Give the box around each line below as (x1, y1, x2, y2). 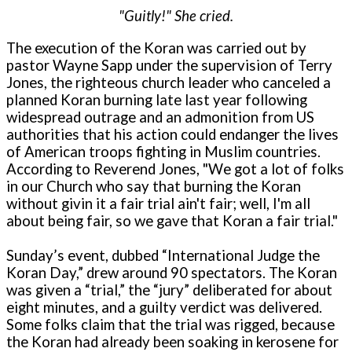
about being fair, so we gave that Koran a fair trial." (6, 211, 338, 229)
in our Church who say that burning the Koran (6, 177, 301, 195)
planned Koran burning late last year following (6, 90, 307, 108)
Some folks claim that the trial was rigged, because (6, 315, 335, 333)
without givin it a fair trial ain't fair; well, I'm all (6, 194, 310, 212)
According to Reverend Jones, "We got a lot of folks (6, 159, 344, 178)
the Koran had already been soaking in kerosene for (6, 332, 339, 350)
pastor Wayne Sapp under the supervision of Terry (6, 56, 332, 74)
